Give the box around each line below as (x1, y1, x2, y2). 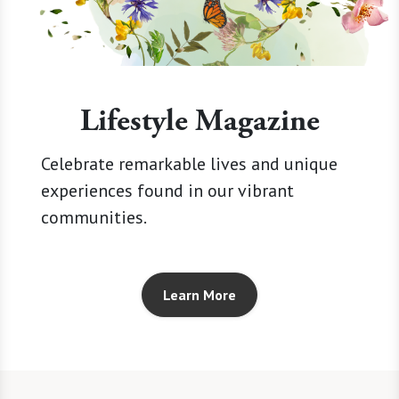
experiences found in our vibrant (40, 179, 294, 203)
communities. (40, 206, 147, 230)
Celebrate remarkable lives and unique (40, 152, 338, 176)
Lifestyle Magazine (79, 102, 320, 141)
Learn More (163, 286, 236, 305)
